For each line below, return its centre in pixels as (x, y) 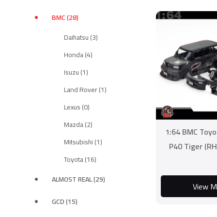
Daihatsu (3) (81, 37)
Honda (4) (78, 55)
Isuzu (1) (76, 72)
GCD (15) (65, 201)
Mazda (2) (78, 124)
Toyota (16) (80, 159)
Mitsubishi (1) (83, 142)
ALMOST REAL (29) (78, 179)
